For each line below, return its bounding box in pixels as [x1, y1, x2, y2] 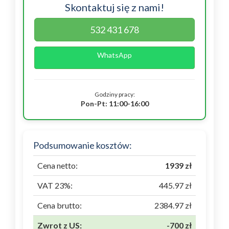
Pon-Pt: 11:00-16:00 [80, 99, 149, 108]
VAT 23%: [37, 180, 73, 190]
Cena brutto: [37, 200, 82, 210]
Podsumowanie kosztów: [33, 140, 132, 151]
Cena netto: [37, 161, 78, 170]
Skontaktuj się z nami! [65, 1, 164, 13]
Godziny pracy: [94, 90, 135, 98]
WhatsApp [97, 51, 132, 59]
